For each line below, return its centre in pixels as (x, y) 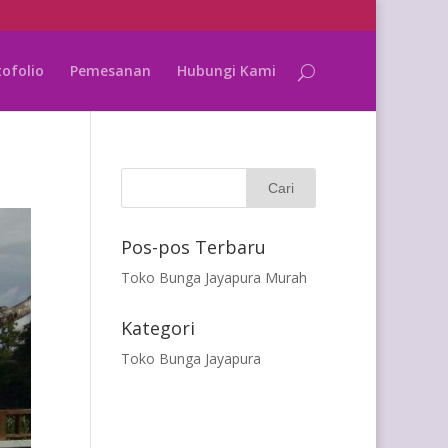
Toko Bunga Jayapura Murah (213, 277)
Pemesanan (110, 70)
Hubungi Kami (226, 70)
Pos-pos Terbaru (193, 247)
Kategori (157, 328)
